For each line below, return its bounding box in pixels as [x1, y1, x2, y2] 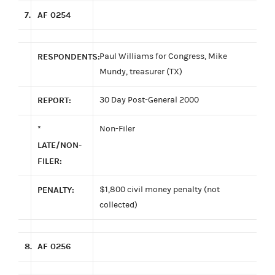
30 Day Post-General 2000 [99, 95, 199, 105]
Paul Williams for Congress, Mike [99, 51, 227, 61]
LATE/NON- [37, 139, 82, 150]
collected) [99, 199, 137, 210]
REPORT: [37, 95, 71, 106]
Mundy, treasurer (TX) [99, 66, 182, 77]
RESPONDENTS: [37, 51, 100, 62]
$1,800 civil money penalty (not [99, 184, 220, 195]
